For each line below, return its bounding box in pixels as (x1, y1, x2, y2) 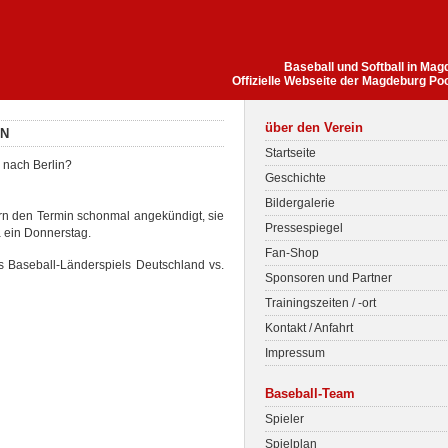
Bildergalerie (265, 196, 335, 210)
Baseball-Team (265, 386, 355, 401)
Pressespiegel (265, 221, 343, 235)
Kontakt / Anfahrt (265, 321, 353, 335)
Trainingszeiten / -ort (265, 296, 376, 310)
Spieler (265, 412, 304, 426)
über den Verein (265, 120, 363, 135)
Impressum (265, 346, 325, 360)
